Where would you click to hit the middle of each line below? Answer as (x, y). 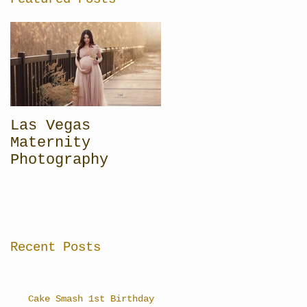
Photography (59, 160)
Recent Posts (56, 247)
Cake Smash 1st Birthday (91, 298)
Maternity (50, 143)
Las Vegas (50, 126)
